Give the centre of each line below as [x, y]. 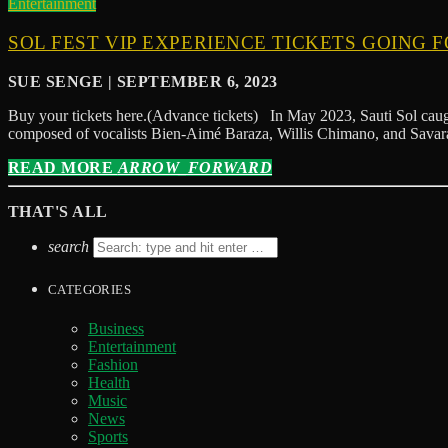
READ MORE [63, 167]
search [68, 246]
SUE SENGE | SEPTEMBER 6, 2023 [143, 81]
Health [109, 383]
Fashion [113, 365]
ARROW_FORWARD [195, 167]
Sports [108, 437]
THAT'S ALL [58, 211]
